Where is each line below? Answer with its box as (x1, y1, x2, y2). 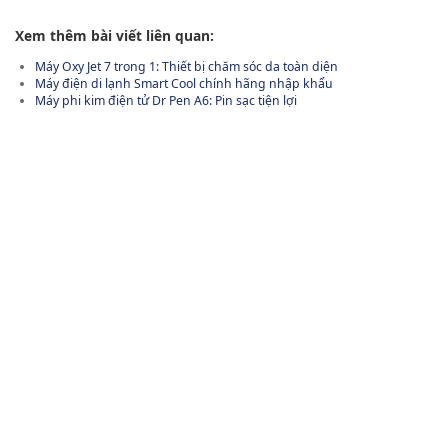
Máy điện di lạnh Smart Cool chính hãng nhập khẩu (35, 75, 333, 93)
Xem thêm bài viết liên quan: (15, 26, 214, 46)
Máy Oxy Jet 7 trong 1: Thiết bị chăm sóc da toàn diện (35, 58, 338, 76)
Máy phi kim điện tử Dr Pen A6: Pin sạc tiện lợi (35, 92, 297, 110)
